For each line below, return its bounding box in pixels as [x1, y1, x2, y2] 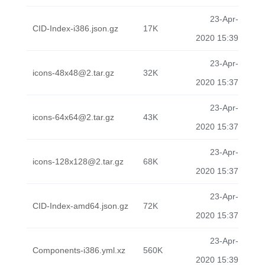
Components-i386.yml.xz [33, 245, 125, 255]
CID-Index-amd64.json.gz [33, 201, 128, 211]
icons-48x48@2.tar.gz [33, 68, 114, 77]
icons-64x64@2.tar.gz [33, 112, 114, 122]
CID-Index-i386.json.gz [33, 24, 118, 33]
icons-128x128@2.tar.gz [33, 157, 124, 166]
